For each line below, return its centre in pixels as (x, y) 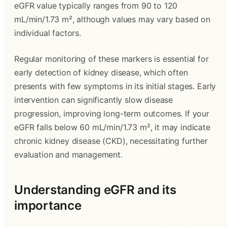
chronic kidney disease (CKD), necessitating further (111, 141)
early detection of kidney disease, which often (101, 72)
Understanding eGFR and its (95, 190)
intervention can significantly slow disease (94, 100)
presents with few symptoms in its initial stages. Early (115, 86)
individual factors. (48, 33)
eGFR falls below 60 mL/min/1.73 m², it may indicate (112, 127)
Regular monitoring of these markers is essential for (111, 59)
